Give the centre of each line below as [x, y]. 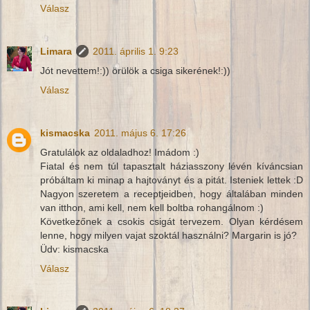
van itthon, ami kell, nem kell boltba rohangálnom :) [152, 208]
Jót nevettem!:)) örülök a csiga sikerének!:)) [135, 71]
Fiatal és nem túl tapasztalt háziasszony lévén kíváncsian [172, 166]
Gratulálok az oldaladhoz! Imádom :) [120, 153]
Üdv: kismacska [74, 249]
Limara [56, 52]
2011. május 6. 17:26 [140, 133]
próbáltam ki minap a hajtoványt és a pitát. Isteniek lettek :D [172, 180]
